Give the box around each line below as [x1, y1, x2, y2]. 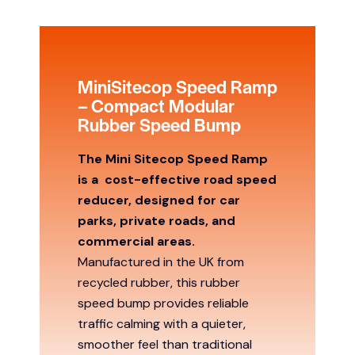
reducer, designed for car [78, 192, 240, 209]
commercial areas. [78, 233, 195, 250]
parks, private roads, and [78, 212, 235, 230]
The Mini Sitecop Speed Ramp [78, 151, 268, 168]
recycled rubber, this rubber [78, 274, 240, 292]
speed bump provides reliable [78, 295, 249, 312]
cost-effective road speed [101, 171, 277, 189]
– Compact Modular [78, 93, 235, 119]
